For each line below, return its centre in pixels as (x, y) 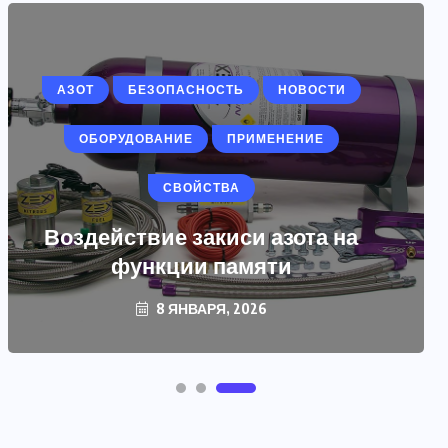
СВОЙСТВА (201, 188)
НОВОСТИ (311, 90)
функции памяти (201, 265)
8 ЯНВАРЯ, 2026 (209, 309)
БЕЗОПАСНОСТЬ (185, 90)
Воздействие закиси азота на (201, 236)
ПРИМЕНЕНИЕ (275, 139)
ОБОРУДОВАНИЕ (135, 139)
